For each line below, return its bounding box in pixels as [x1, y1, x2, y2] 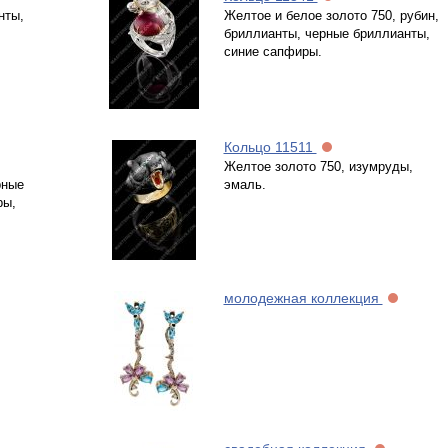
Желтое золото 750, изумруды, [223, 159, 413, 174]
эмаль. [223, 177, 266, 192]
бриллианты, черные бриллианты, [223, 26, 430, 41]
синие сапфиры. [223, 44, 322, 59]
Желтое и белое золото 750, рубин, [223, 8, 439, 23]
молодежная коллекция [223, 290, 383, 306]
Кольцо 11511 [223, 139, 317, 155]
